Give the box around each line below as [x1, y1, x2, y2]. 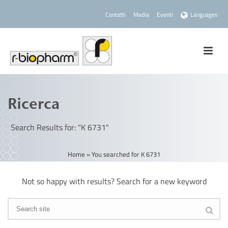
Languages [190, 10, 218, 19]
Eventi [157, 10, 174, 19]
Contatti [105, 10, 126, 19]
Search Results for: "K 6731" [11, 121, 109, 133]
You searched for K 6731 [92, 149, 160, 159]
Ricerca [8, 94, 60, 113]
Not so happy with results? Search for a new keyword [21, 175, 207, 187]
